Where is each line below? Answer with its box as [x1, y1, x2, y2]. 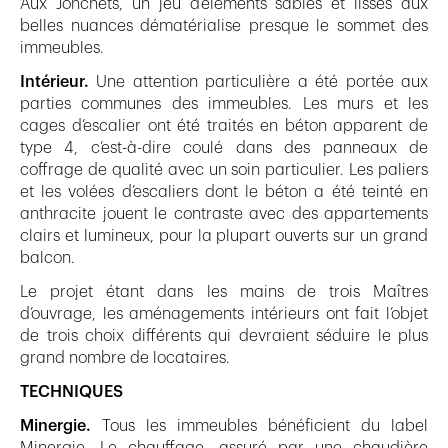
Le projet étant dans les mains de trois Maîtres [20, 283, 428, 300]
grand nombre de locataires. [20, 349, 230, 366]
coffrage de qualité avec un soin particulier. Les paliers [20, 161, 428, 178]
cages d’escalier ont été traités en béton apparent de [20, 117, 428, 134]
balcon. [20, 249, 75, 266]
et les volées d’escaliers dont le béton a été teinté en [20, 183, 428, 200]
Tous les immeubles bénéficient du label [91, 417, 428, 434]
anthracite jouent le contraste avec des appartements [20, 205, 428, 222]
